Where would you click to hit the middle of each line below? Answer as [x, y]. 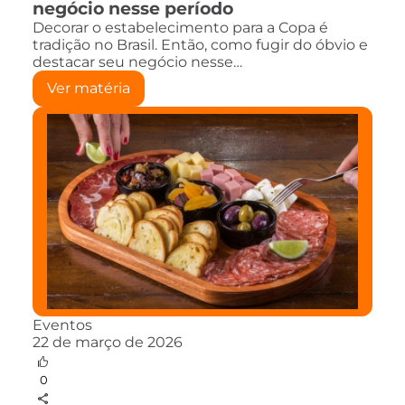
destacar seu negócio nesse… [137, 61]
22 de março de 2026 [108, 342]
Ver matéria [89, 88]
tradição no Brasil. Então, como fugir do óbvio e [200, 44]
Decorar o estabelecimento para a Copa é [180, 27]
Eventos [62, 325]
